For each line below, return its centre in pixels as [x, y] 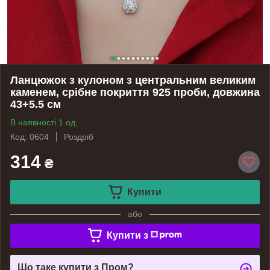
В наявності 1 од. [44, 122]
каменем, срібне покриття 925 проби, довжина [135, 92]
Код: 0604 [30, 137]
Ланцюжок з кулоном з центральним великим [133, 80]
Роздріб [79, 137]
